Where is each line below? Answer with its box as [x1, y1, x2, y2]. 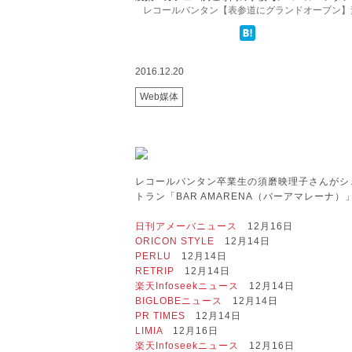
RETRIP [135, 265, 174, 277]
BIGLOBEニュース [135, 295, 222, 306]
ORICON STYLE [135, 235, 214, 247]
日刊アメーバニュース [135, 220, 237, 232]
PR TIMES [135, 310, 185, 321]
